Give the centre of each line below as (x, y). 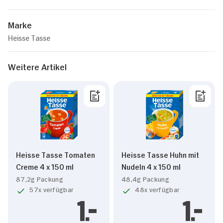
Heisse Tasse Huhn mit (160, 154)
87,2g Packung (40, 178)
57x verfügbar (52, 189)
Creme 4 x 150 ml (45, 166)
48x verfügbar (157, 189)
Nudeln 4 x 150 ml (151, 166)
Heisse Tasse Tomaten (56, 154)
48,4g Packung (145, 178)
